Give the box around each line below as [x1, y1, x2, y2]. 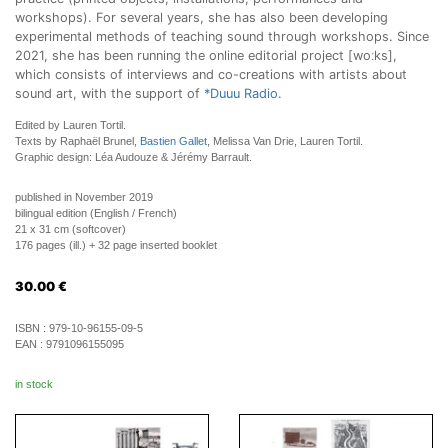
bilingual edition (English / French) [15, 207, 177, 219]
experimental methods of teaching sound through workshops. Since [15, 29, 429, 44]
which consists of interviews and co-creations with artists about [15, 67, 407, 82]
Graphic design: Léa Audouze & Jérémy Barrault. [15, 151, 252, 163]
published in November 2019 [15, 191, 153, 203]
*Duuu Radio [204, 86, 278, 101]
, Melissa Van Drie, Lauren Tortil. [207, 135, 363, 147]
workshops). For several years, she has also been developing [15, 10, 388, 25]
